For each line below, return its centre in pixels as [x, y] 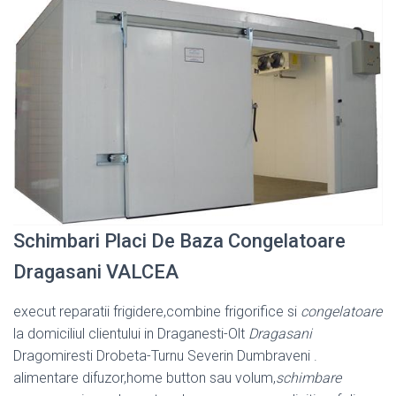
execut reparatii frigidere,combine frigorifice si [157, 312]
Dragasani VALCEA [96, 272]
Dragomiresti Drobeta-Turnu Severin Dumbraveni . [165, 356]
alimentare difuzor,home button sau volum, [145, 378]
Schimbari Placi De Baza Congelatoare [179, 241]
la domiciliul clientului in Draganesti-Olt [131, 334]
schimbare [308, 378]
